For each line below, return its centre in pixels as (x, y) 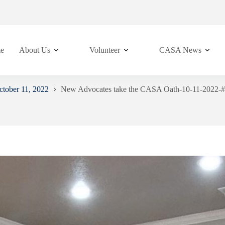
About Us (34, 50)
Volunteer (104, 50)
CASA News (180, 50)
